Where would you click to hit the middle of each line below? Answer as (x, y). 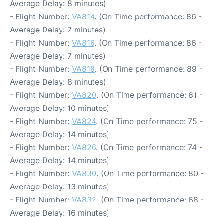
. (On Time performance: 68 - (150, 199)
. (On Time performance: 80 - (150, 173)
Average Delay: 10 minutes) (60, 108)
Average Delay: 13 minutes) (60, 186)
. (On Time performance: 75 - (149, 121)
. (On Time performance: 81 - (149, 95)
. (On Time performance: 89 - (149, 69)
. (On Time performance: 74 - (149, 147)
